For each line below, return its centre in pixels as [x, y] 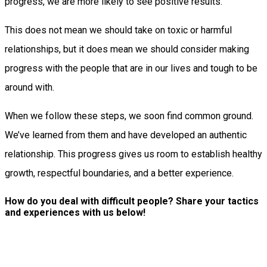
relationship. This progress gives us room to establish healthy [133, 154]
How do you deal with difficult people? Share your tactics [132, 201]
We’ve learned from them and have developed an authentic [126, 135]
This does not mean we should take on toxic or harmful [118, 30]
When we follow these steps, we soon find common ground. [129, 116]
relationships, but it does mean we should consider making [127, 49]
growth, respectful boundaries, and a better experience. [120, 173]
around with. [30, 87]
